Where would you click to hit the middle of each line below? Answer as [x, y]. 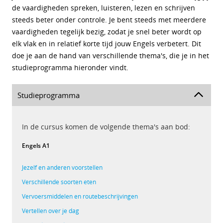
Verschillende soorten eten [59, 182]
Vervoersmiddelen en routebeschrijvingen [80, 196]
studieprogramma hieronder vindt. [70, 67]
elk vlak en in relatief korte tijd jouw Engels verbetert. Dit [107, 44]
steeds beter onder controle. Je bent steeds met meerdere [109, 20]
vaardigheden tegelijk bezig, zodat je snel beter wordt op [107, 32]
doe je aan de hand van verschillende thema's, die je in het [111, 56]
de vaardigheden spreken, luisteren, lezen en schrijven [104, 8]
